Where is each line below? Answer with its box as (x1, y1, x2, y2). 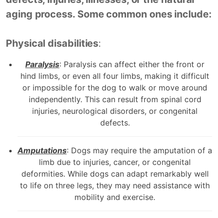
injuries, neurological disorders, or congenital (32, 106, 198, 116)
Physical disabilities (6, 37, 99, 49)
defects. (100, 117, 130, 127)
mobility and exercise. (74, 192, 155, 202)
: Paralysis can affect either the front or (59, 59, 204, 69)
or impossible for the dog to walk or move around (22, 82, 207, 92)
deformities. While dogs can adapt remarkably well (21, 168, 209, 179)
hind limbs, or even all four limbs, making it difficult (20, 71, 209, 81)
